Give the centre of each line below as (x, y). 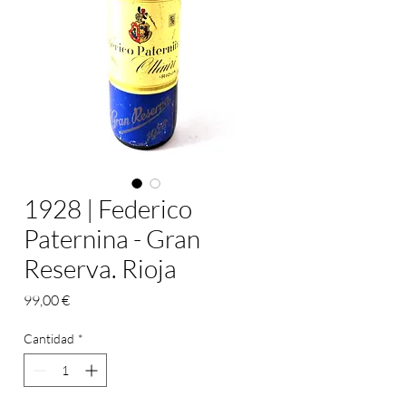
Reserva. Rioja (100, 268)
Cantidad (49, 338)
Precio (89, 299)
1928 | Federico (108, 208)
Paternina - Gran (112, 238)
